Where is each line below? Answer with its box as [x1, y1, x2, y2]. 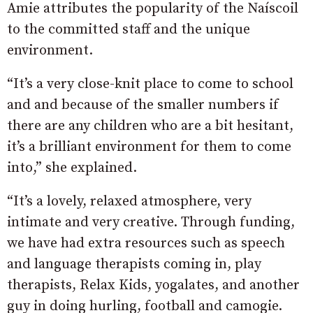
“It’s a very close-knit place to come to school [7, 75, 293, 94]
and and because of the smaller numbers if [7, 96, 279, 115]
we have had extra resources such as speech [7, 235, 285, 253]
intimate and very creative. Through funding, [7, 214, 295, 232]
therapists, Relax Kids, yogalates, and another [7, 277, 300, 295]
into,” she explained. [7, 159, 137, 177]
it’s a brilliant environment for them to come [7, 138, 291, 156]
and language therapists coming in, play [7, 256, 261, 274]
